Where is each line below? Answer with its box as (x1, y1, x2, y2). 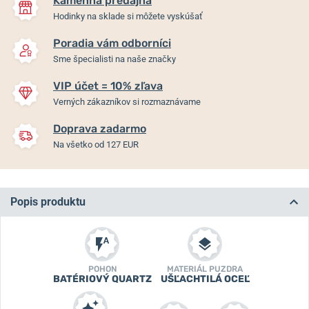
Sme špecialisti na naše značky (53, 53, 176, 64)
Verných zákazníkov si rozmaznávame (53, 96, 201, 107)
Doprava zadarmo (53, 121, 146, 135)
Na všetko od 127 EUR (53, 139, 139, 150)
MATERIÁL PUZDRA (167, 263, 243, 274)
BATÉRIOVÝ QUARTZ (52, 272, 152, 285)
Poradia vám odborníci (53, 36, 171, 50)
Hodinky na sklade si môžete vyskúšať (53, 10, 203, 21)
